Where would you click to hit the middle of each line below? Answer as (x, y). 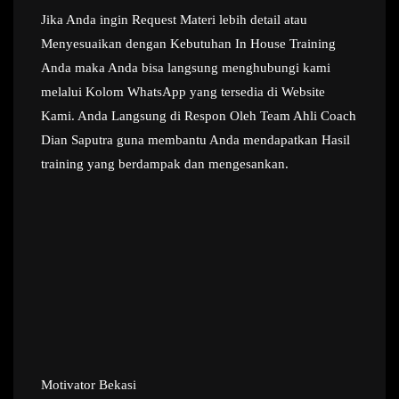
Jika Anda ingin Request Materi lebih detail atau (174, 20)
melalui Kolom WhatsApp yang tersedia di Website (183, 92)
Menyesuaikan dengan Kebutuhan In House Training (188, 44)
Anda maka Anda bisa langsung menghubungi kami (186, 68)
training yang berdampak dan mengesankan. (165, 164)
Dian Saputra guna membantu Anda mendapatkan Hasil (195, 140)
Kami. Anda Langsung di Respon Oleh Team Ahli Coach (199, 116)
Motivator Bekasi (89, 384)
